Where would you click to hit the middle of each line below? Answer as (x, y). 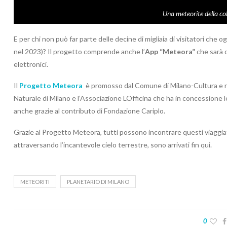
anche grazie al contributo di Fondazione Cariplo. (89, 111)
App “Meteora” (170, 52)
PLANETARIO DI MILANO (98, 182)
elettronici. (31, 64)
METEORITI (35, 182)
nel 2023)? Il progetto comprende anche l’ (79, 52)
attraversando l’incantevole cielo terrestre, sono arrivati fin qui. (113, 145)
